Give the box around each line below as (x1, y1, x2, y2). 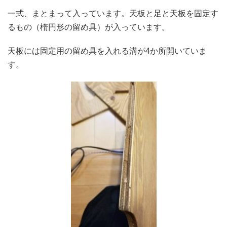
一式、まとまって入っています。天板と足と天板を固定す (8, 9, 218, 18)
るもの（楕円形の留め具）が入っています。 (8, 23, 170, 32)
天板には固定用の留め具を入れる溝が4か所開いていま (8, 47, 207, 56)
